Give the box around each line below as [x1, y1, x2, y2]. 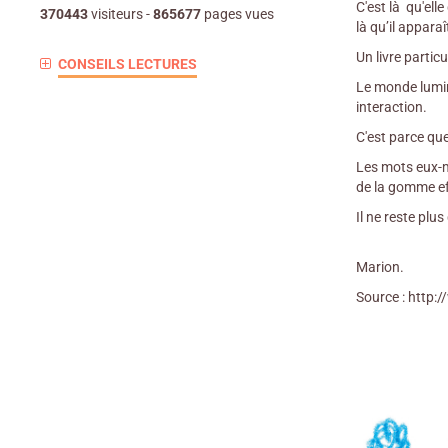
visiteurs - [88, 6, 153, 22]
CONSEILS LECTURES [57, 56, 197, 72]
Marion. [356, 259, 404, 275]
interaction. [356, 99, 430, 115]
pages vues [201, 6, 274, 22]
